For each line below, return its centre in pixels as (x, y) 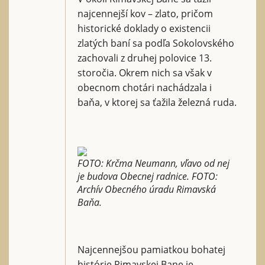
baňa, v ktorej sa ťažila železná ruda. (157, 102)
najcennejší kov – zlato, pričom (145, 13)
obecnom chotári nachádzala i (145, 87)
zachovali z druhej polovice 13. (145, 58)
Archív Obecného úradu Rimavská (147, 189)
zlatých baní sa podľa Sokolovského (156, 43)
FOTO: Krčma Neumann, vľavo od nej (153, 163)
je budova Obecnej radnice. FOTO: (148, 176)
